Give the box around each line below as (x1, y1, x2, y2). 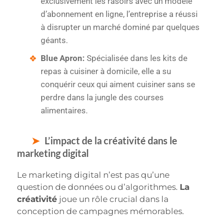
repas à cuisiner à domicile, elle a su (41, 66, 171, 77)
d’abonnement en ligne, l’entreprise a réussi (41, 9, 198, 19)
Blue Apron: (41, 53, 85, 63)
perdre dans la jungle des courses (41, 93, 164, 103)
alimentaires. (41, 106, 88, 116)
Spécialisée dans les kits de (85, 53, 187, 63)
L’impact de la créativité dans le (45, 135, 177, 147)
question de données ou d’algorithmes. (17, 182, 180, 192)
